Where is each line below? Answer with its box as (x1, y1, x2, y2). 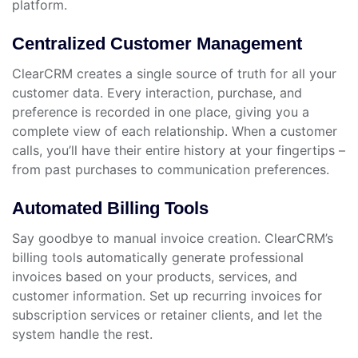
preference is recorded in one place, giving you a (12, 104, 309, 121)
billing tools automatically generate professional (12, 249, 304, 266)
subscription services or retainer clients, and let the (12, 307, 322, 324)
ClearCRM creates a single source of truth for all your (12, 66, 336, 82)
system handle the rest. (12, 326, 153, 343)
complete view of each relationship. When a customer (12, 123, 337, 140)
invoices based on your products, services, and (12, 268, 297, 285)
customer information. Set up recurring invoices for (12, 288, 322, 304)
